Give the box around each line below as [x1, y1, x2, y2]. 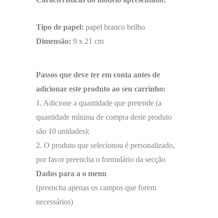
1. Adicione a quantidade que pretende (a [36, 98, 162, 107]
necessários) [36, 197, 73, 206]
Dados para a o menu [36, 169, 107, 178]
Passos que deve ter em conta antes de [36, 70, 160, 79]
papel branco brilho [86, 22, 145, 31]
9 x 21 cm [71, 36, 104, 45]
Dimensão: [36, 36, 71, 45]
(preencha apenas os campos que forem [36, 183, 156, 192]
